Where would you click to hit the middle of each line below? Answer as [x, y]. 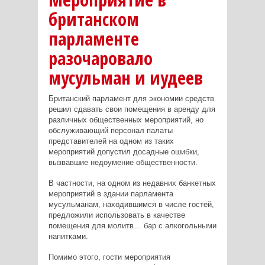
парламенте [93, 39]
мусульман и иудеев [125, 78]
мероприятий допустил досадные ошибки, [124, 152]
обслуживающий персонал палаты [110, 131]
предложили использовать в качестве [117, 215]
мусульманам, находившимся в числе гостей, [131, 205]
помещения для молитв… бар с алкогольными [132, 226]
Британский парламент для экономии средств [131, 99]
